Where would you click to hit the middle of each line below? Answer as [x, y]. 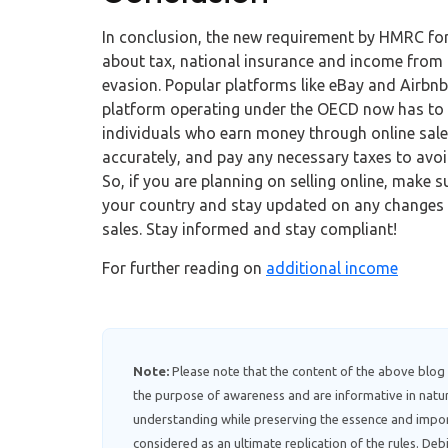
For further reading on [184, 268]
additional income [332, 268]
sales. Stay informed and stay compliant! [249, 229]
